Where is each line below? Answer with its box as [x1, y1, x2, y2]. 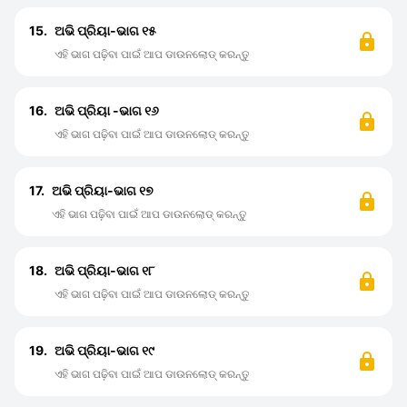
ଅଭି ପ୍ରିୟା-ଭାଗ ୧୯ [55, 342, 154, 358]
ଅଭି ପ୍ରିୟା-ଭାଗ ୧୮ [55, 263, 154, 278]
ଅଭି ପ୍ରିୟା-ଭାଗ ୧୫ [55, 23, 156, 38]
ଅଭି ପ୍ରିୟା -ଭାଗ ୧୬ [55, 103, 159, 118]
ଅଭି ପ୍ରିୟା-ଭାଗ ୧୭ [52, 183, 154, 198]
